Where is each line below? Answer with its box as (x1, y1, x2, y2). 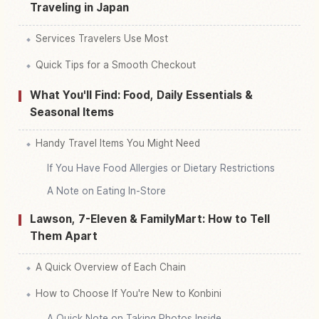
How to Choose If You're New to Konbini (36, 287, 221, 299)
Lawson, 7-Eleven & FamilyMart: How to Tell (30, 211, 270, 226)
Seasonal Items (30, 105, 114, 119)
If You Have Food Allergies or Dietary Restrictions (47, 162, 275, 174)
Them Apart (30, 229, 98, 243)
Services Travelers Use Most (36, 32, 168, 44)
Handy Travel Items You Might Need (36, 137, 200, 149)
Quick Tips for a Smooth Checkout (36, 58, 196, 70)
